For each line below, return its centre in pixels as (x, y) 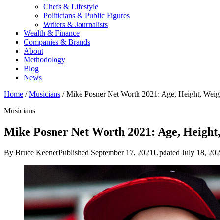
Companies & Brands (57, 42)
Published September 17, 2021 (106, 152)
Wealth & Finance (52, 33)
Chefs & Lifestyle (71, 7)
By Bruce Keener (31, 152)
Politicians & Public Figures (86, 15)
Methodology (44, 60)
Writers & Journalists (75, 24)
